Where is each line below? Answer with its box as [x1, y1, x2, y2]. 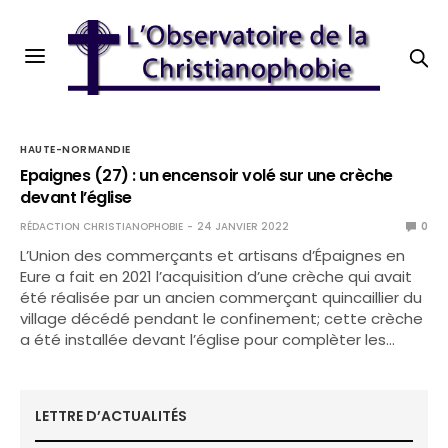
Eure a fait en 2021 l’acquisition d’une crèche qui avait [20, 266, 413, 287]
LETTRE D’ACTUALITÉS [35, 406, 187, 426]
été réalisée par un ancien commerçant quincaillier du [20, 287, 423, 308]
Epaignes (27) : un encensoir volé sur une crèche [20, 164, 393, 187]
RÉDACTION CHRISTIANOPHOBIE [20, 219, 183, 234]
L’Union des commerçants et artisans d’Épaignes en [20, 245, 406, 266]
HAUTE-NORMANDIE [20, 142, 131, 157]
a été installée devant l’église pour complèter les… [20, 329, 396, 350]
